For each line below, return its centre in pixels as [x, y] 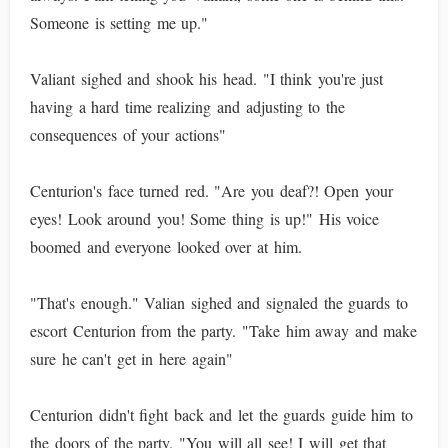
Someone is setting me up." [119, 22]
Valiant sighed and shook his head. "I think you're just [207, 78]
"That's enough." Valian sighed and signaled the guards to [219, 302]
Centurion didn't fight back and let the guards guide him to [222, 414]
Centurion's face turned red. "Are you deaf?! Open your [211, 190]
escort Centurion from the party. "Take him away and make [224, 330]
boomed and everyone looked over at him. [166, 246]
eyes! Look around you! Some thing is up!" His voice [205, 218]
